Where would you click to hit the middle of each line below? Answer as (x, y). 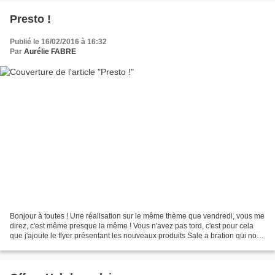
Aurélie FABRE (50, 52)
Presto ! (30, 19)
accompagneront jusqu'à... (54, 245)
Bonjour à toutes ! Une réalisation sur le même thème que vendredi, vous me (137, 216)
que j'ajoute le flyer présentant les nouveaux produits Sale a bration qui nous (137, 235)
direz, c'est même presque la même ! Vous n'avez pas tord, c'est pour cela (132, 226)
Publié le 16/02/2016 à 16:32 (58, 42)
